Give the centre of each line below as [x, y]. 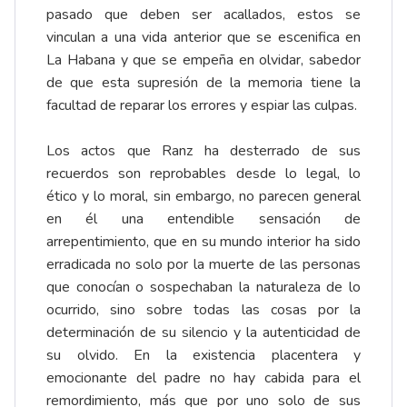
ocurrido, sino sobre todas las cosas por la [203, 309]
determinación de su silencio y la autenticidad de [203, 332]
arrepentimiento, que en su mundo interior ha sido [203, 241]
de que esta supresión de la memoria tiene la [203, 82]
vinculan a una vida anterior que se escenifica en [203, 37]
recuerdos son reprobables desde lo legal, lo [203, 173]
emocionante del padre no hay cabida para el [203, 377]
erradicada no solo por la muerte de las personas [203, 264]
